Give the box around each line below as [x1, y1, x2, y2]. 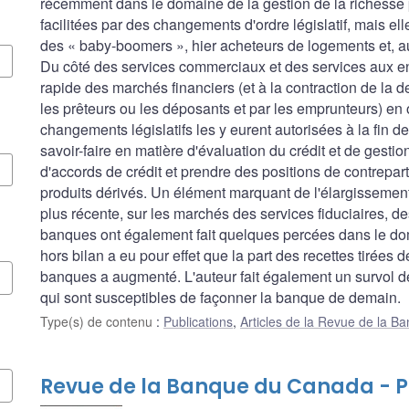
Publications [163, 311, 233, 330]
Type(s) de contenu [40, 311, 156, 330]
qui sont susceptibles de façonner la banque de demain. [40, 286, 401, 308]
